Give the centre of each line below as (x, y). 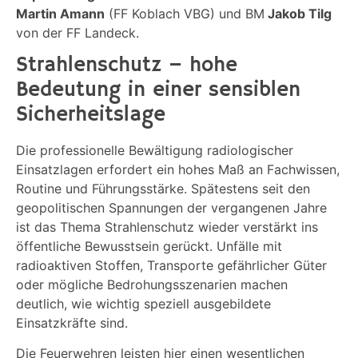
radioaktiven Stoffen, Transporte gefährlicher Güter (171, 265)
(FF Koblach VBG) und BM (185, 13)
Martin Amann (60, 13)
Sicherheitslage (91, 115)
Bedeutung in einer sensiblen (158, 90)
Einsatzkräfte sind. (72, 322)
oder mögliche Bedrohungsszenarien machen (152, 284)
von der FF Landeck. (78, 32)
